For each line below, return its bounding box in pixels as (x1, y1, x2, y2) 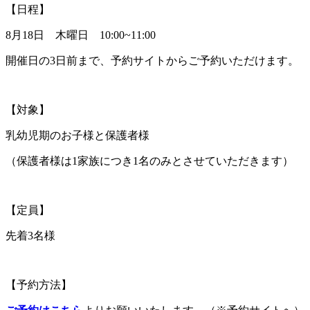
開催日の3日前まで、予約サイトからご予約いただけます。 (6, 54, 299, 66)
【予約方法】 (6, 278, 72, 291)
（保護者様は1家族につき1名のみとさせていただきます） (6, 154, 293, 167)
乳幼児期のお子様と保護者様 (6, 129, 149, 141)
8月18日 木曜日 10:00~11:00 (6, 28, 156, 41)
